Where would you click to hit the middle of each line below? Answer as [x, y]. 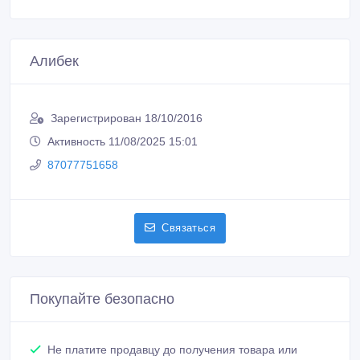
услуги [64, 347]
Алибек [54, 41]
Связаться [188, 208]
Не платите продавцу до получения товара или [172, 330]
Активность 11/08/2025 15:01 [123, 122]
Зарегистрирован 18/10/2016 [127, 98]
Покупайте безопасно [102, 279]
